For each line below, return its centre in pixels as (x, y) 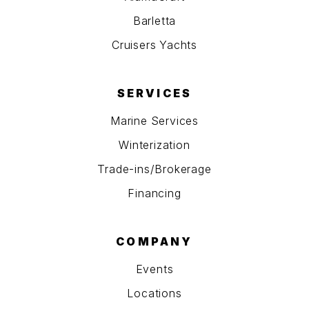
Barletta (154, 21)
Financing (154, 193)
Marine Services (154, 121)
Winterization (154, 145)
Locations (154, 293)
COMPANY (154, 242)
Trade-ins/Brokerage (154, 169)
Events (154, 269)
